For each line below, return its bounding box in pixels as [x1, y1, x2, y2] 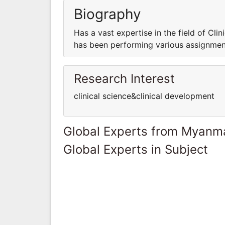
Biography [74, 5, 141, 23]
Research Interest [74, 71, 175, 86]
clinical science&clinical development [74, 90, 214, 101]
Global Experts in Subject [63, 142, 208, 157]
